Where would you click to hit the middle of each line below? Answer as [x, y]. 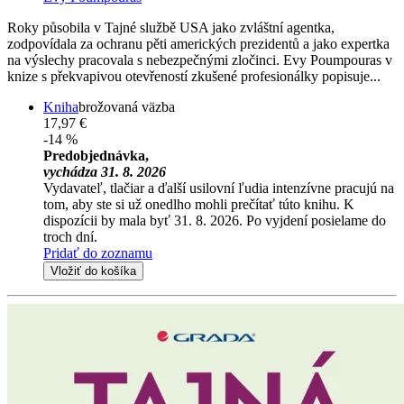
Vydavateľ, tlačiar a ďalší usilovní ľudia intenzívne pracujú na [219, 188]
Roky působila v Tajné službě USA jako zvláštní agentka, [171, 27]
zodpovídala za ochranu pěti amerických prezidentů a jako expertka [198, 43]
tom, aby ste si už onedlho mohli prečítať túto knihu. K [199, 204]
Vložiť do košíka [93, 271]
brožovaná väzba [127, 106]
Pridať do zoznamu [98, 252]
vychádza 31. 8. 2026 [105, 171]
